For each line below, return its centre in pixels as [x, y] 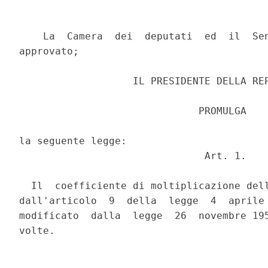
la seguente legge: [73, 141]
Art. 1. [133, 156]
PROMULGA [133, 111]
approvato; [49, 51]
